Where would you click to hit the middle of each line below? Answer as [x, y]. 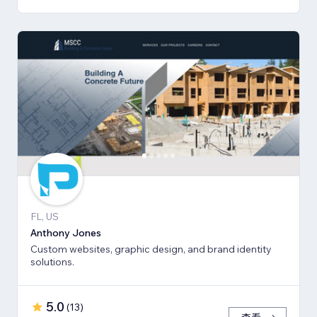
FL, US [45, 217]
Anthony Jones [66, 233]
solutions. [52, 262]
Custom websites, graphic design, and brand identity [151, 249]
